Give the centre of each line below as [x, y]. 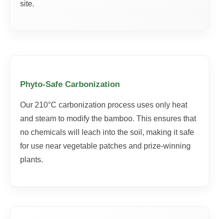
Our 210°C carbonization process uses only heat [104, 105]
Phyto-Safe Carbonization [70, 84]
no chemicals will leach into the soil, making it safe [107, 132]
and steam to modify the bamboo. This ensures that [108, 119]
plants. [32, 160]
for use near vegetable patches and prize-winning [105, 146]
